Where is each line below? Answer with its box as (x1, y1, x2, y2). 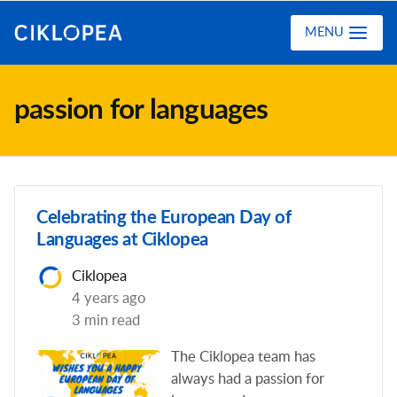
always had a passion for (171, 372, 324, 386)
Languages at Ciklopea (36, 231, 208, 249)
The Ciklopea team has (171, 350, 315, 364)
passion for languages (14, 97, 269, 124)
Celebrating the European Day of (36, 209, 291, 227)
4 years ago (72, 292, 145, 306)
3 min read (72, 314, 140, 328)
